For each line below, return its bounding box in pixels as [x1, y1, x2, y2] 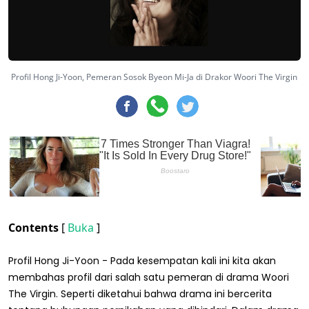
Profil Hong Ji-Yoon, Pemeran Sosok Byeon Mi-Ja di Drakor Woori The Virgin [11, 70, 298, 83]
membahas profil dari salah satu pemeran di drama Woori [8, 270, 289, 284]
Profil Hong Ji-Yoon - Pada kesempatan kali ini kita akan [8, 253, 276, 268]
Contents [8, 219, 61, 235]
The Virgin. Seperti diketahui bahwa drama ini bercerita [8, 286, 272, 301]
